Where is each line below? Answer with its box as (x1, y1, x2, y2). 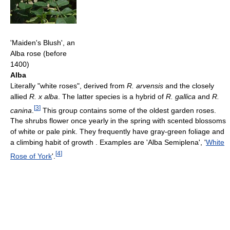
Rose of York (10, 152, 52, 161)
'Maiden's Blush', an (10, 38, 75, 47)
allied (10, 92, 29, 101)
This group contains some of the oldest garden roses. (41, 106, 216, 114)
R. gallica (166, 92, 196, 101)
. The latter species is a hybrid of (58, 92, 166, 101)
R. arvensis (127, 81, 163, 90)
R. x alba (29, 92, 58, 101)
